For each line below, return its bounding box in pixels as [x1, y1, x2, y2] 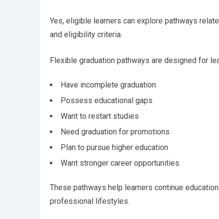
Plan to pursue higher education [61, 143, 168, 153]
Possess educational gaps [61, 96, 153, 106]
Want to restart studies [61, 111, 139, 121]
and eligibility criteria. [50, 30, 122, 40]
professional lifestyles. [50, 197, 130, 206]
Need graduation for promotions [61, 127, 170, 137]
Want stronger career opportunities [61, 158, 179, 168]
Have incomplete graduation [61, 80, 156, 90]
